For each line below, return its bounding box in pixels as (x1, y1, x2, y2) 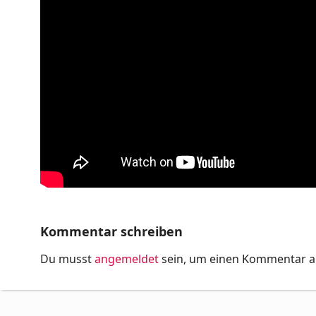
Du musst (40, 250, 95, 267)
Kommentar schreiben (40, 222, 183, 240)
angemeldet (95, 250, 159, 267)
